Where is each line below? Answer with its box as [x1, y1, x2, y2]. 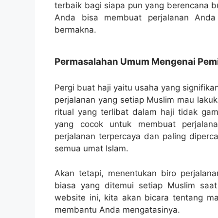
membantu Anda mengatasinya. [54, 204, 180, 215]
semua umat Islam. [54, 144, 128, 154]
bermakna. [54, 24, 96, 35]
